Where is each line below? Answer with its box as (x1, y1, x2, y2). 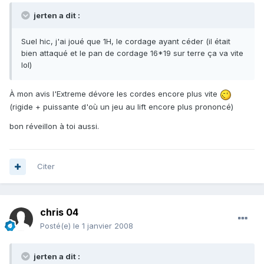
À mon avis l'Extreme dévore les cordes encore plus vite (9, 89, 220, 99)
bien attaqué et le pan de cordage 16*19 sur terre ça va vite (21, 48, 243, 58)
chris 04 (40, 206, 78, 219)
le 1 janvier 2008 (73, 221, 133, 231)
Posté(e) (40, 221, 73, 231)
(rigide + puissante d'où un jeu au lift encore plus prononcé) (9, 101, 233, 111)
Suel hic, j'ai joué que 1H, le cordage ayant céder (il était (21, 37, 230, 47)
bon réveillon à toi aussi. (9, 121, 99, 131)
